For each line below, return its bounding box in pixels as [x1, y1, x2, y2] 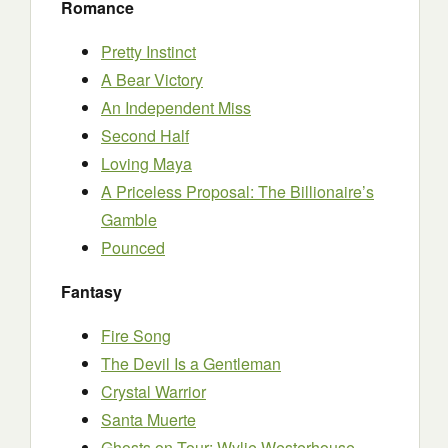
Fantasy [61, 280, 122, 303]
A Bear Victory [101, 68, 203, 91]
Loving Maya [101, 152, 192, 175]
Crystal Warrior [101, 380, 206, 403]
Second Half [101, 124, 189, 147]
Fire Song [101, 324, 171, 347]
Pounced [101, 236, 165, 259]
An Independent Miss [101, 96, 251, 119]
